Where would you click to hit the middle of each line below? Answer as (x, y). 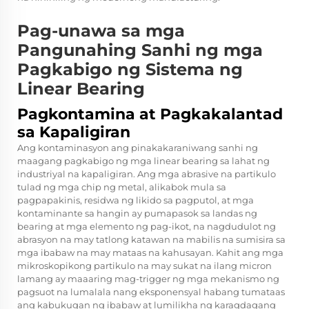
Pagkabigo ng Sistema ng (130, 70)
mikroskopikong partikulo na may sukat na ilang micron (144, 266)
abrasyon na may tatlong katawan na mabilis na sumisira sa (151, 240)
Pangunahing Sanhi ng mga (140, 50)
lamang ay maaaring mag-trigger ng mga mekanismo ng (148, 279)
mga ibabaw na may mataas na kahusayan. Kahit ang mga (150, 253)
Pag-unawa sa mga (101, 31)
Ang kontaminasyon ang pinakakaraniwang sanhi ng (138, 148)
